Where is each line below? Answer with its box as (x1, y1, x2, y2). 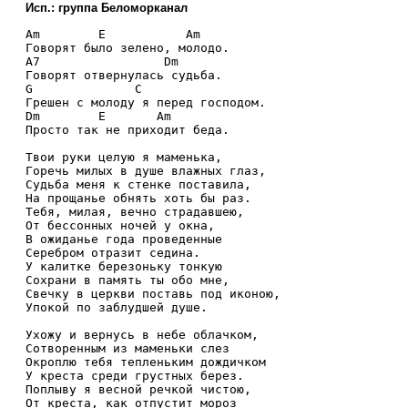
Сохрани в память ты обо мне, (25, 272, 229, 287)
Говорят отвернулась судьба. (25, 67, 222, 82)
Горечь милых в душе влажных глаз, (25, 163, 266, 178)
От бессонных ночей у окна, (25, 218, 215, 232)
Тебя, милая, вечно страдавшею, (25, 204, 244, 219)
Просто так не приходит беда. (25, 122, 229, 137)
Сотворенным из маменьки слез (25, 341, 229, 355)
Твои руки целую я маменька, (25, 149, 222, 164)
